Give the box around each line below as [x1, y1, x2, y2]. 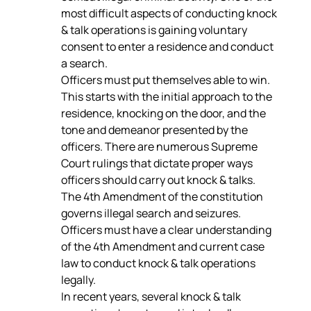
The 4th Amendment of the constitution [61, 189, 265, 204]
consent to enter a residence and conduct [61, 39, 276, 54]
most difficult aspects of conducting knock [61, 6, 279, 21]
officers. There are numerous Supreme [61, 139, 260, 154]
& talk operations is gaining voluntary [61, 22, 249, 37]
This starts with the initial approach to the [61, 89, 274, 104]
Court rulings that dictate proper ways [61, 155, 255, 171]
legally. [61, 272, 96, 287]
